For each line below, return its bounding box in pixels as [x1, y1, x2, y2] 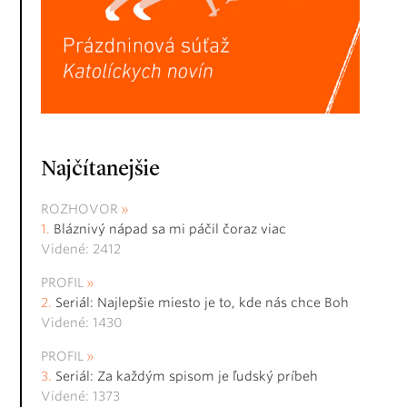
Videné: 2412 [41, 242, 121, 257]
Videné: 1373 [41, 389, 120, 404]
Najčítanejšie [41, 159, 160, 182]
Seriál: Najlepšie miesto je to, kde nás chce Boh [55, 295, 349, 311]
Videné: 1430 [41, 315, 122, 331]
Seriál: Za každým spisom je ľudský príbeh [55, 369, 318, 384]
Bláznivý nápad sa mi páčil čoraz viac [54, 222, 286, 237]
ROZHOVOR [41, 202, 118, 217]
